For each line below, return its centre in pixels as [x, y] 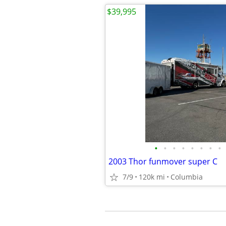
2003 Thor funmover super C [163, 161]
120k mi [152, 177]
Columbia [187, 177]
